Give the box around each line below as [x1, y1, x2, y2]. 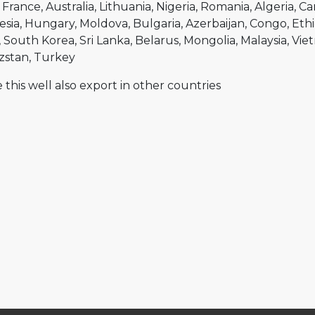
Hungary [25, 17, 75, 30]
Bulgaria [133, 17, 181, 30]
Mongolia [184, 34, 236, 47]
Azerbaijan [186, 17, 245, 30]
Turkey [34, 51, 75, 64]
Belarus [135, 34, 179, 47]
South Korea [4, 34, 75, 47]
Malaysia [240, 34, 287, 47]
